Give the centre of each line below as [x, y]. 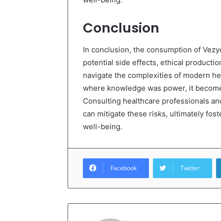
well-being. [103, 127]
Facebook [124, 168]
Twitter [190, 168]
